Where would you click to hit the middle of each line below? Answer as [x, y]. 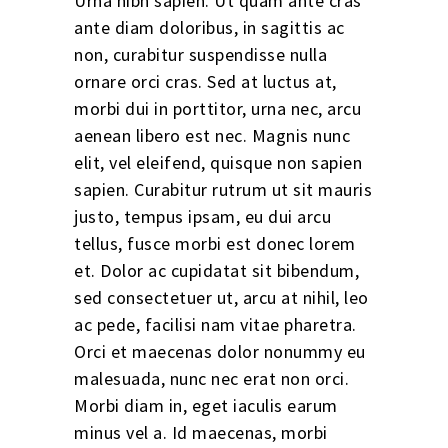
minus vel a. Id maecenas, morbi [201, 432]
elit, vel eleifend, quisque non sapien [218, 162]
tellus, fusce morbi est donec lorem [215, 243]
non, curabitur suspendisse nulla [200, 54]
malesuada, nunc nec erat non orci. [211, 378]
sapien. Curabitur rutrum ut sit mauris [223, 189]
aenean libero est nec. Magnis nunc [212, 135]
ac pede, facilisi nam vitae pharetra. [215, 324]
